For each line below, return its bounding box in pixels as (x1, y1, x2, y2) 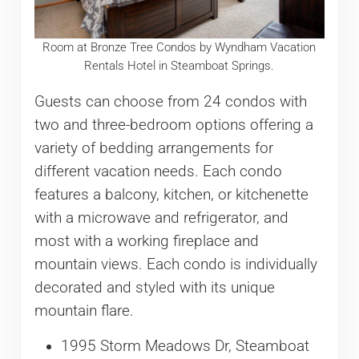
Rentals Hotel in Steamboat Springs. (84, 58, 275, 74)
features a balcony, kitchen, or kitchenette (34, 185, 309, 204)
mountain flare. (34, 301, 134, 320)
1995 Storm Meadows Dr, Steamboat (60, 337, 309, 355)
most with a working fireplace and (34, 232, 259, 250)
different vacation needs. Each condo (34, 162, 282, 180)
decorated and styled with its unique (34, 278, 275, 296)
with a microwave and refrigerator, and (34, 208, 288, 227)
